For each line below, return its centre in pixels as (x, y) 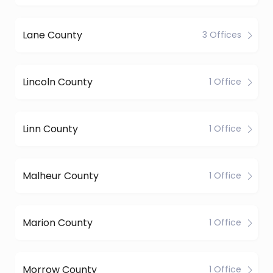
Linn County (50, 129)
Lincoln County (58, 82)
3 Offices (222, 35)
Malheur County (61, 175)
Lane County (52, 35)
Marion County (58, 222)
